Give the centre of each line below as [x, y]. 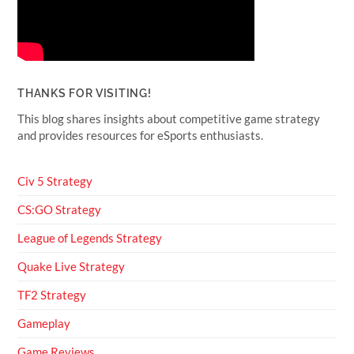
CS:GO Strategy [60, 210]
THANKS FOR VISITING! [85, 94]
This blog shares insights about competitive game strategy [169, 119]
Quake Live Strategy [72, 267]
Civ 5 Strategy [55, 181]
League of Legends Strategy [90, 238]
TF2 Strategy [52, 295]
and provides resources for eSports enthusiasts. [141, 136]
